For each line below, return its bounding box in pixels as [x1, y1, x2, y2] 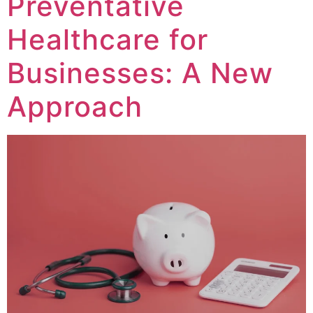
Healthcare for [7, 22, 208, 57]
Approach [7, 89, 143, 124]
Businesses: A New [7, 56, 273, 91]
